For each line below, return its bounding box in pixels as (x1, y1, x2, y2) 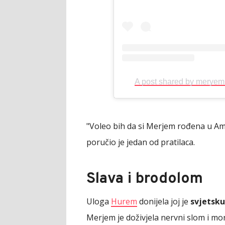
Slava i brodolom (86, 169, 203, 188)
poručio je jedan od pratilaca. (86, 136, 195, 148)
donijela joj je (137, 195, 190, 207)
